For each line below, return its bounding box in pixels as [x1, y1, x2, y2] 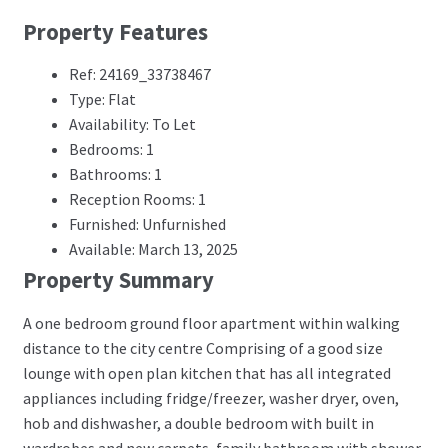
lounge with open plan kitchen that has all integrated [22, 362, 391, 383]
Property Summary [22, 266, 214, 295]
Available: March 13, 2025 [68, 239, 238, 260]
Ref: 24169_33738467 [68, 64, 211, 85]
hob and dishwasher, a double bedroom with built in [22, 412, 374, 433]
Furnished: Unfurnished [68, 214, 226, 235]
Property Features [22, 18, 208, 47]
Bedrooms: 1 [68, 139, 154, 160]
